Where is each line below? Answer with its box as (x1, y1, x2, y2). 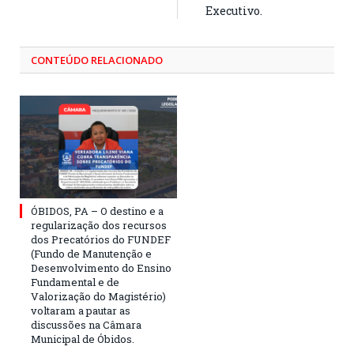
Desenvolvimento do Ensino (31, 260, 171, 275)
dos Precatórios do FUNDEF (31, 232, 171, 247)
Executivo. (205, 2, 262, 18)
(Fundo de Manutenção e (31, 246, 152, 261)
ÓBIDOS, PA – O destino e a (31, 203, 164, 218)
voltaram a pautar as (31, 303, 130, 318)
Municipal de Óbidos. (31, 331, 134, 346)
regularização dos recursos (31, 217, 167, 232)
